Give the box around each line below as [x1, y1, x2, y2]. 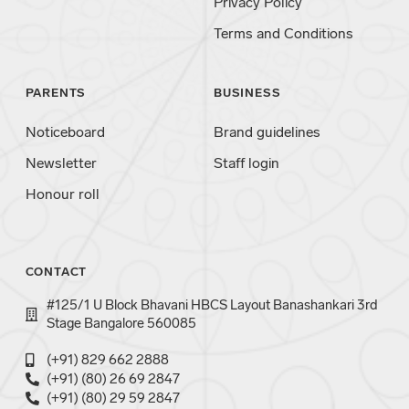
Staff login [214, 153, 279, 172]
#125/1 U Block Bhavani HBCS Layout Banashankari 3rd [47, 297, 379, 314]
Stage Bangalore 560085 [47, 315, 197, 332]
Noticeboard [25, 122, 105, 141]
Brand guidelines [214, 122, 320, 141]
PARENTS [25, 85, 87, 100]
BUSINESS [214, 85, 281, 100]
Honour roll [25, 184, 100, 203]
